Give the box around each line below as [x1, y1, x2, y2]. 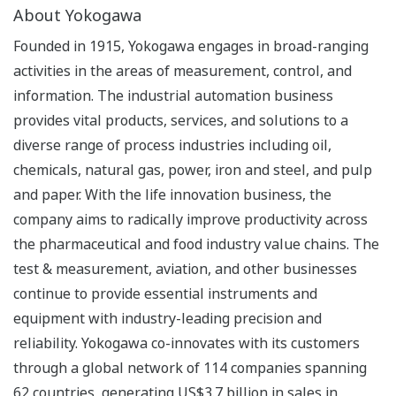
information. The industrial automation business [13, 85, 333, 105]
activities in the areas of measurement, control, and [13, 60, 352, 80]
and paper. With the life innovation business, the [13, 184, 331, 204]
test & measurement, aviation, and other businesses [13, 258, 357, 278]
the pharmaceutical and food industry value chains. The [13, 233, 379, 254]
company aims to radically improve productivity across [13, 209, 368, 229]
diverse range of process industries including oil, [13, 134, 331, 155]
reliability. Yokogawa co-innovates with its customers [13, 332, 360, 353]
